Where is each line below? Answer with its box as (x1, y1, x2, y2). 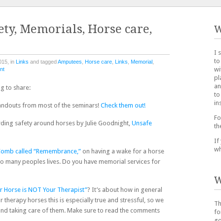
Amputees (57, 58, 82, 65)
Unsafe (131, 119, 152, 127)
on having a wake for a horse (80, 147, 164, 155)
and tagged (28, 58, 58, 65)
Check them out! (100, 102, 146, 110)
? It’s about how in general (87, 186, 162, 194)
